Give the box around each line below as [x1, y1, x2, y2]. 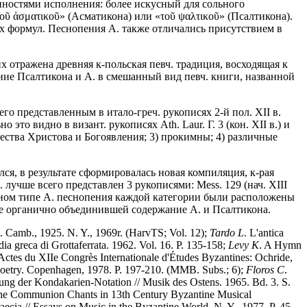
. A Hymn [259, 238, 302, 251]
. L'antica [244, 226, 284, 238]
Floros [246, 263, 274, 275]
